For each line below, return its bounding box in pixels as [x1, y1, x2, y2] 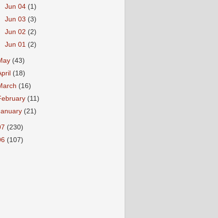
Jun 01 [5, 41, 28, 48]
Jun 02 [5, 28, 28, 36]
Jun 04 [5, 2, 28, 10]
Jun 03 [5, 15, 28, 23]
